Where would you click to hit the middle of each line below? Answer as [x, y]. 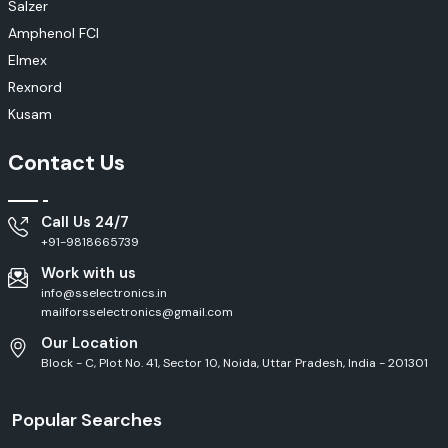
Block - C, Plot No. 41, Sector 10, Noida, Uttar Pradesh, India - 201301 [234, 363]
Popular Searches [87, 420]
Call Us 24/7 [85, 222]
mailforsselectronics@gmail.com [137, 312]
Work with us [88, 273]
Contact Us [66, 163]
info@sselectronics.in [104, 293]
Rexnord [35, 87]
